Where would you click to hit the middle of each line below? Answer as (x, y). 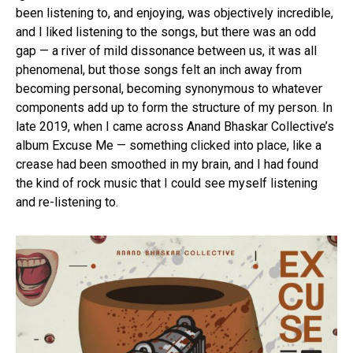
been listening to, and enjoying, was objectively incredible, (175, 13)
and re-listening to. (67, 202)
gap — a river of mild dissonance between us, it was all (166, 50)
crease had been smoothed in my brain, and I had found (167, 164)
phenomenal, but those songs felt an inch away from (159, 69)
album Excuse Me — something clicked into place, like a (169, 145)
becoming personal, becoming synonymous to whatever (169, 88)
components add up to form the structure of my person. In (174, 107)
